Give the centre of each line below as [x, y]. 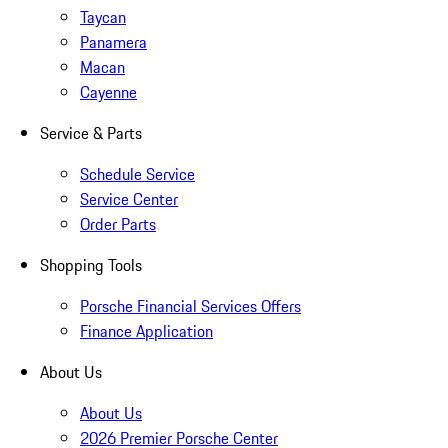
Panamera [113, 41]
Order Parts [118, 223]
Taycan [103, 16]
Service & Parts [91, 132]
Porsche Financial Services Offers [190, 305]
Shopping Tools [91, 264]
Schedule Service [137, 173]
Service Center [129, 198]
